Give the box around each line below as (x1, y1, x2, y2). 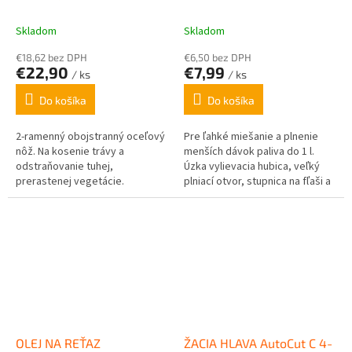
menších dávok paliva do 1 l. (184, 143, 314, 159)
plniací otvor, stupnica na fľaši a (184, 173, 331, 189)
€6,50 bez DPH (184, 50, 251, 64)
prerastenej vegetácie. (16, 173, 124, 189)
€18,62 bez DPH (16, 50, 87, 64)
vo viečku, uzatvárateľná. (184, 188, 302, 204)
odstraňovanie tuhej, (16, 158, 113, 174)
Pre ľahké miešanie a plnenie (184, 128, 318, 145)
